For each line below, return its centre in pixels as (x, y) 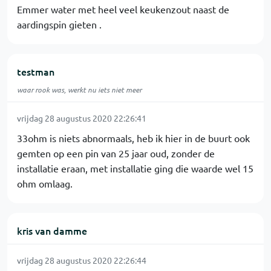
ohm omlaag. (45, 183)
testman (36, 71)
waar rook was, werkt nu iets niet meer (79, 90)
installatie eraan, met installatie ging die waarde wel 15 (135, 168)
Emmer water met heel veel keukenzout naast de (123, 9)
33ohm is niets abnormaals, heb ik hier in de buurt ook (133, 138)
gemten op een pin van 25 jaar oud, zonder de (116, 153)
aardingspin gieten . (59, 24)
